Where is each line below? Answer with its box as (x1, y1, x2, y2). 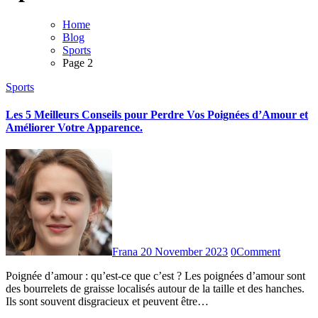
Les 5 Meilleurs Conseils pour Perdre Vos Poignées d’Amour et (6, 109, 308, 121)
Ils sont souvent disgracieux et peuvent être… (6, 295, 209, 308)
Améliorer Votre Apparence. (6, 121, 143, 134)
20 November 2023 (141, 246, 228, 258)
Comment (236, 246, 280, 258)
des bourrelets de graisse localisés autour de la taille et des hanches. (6, 283, 305, 295)
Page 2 (62, 56, 93, 69)
